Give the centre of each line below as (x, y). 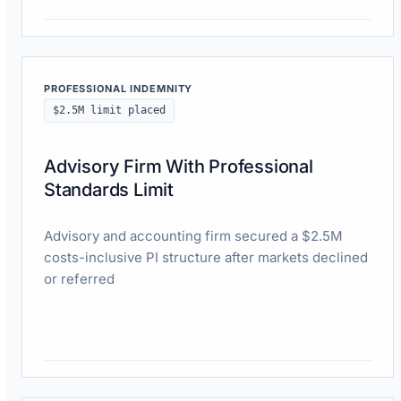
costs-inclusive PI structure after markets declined (206, 257)
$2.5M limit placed (109, 110)
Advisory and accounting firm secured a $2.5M (193, 235)
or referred (79, 278)
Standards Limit (109, 189)
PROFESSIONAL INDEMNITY (119, 88)
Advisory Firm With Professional (179, 166)
